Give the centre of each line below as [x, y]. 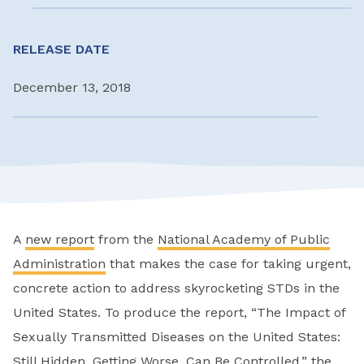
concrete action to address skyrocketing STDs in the [176, 288]
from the [126, 240]
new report [60, 240]
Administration [59, 264]
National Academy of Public [244, 240]
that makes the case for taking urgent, [228, 264]
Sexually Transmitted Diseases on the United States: [177, 337]
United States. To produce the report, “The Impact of [179, 313]
